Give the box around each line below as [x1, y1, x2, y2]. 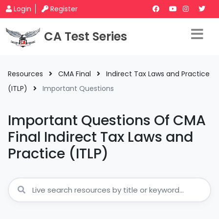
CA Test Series [44, 28, 127, 44]
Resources [8, 69, 43, 79]
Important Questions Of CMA [8, 110, 206, 130]
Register [50, 4, 78, 14]
